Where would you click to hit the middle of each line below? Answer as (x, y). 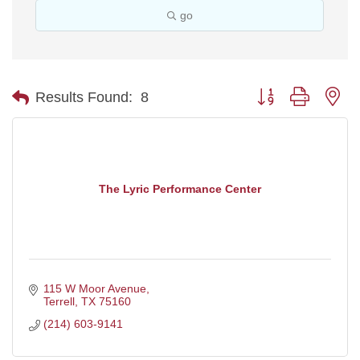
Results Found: (84, 97)
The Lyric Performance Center (180, 188)
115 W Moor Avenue (94, 288)
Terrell (59, 301)
